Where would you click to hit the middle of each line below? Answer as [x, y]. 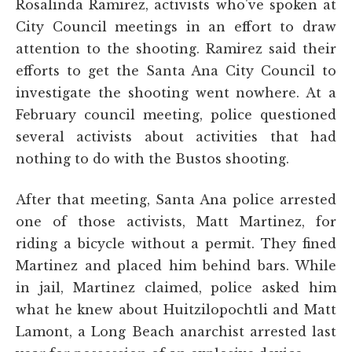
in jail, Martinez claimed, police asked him [176, 287]
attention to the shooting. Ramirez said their [176, 48]
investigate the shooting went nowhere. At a [176, 92]
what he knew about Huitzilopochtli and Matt [176, 309]
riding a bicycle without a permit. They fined [176, 243]
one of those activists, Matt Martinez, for [176, 221]
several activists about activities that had [176, 136]
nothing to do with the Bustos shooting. [152, 158]
